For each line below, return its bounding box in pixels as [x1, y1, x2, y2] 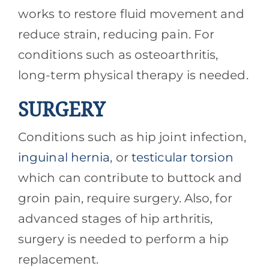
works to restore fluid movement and [17, 7, 245, 22]
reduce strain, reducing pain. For [17, 27, 215, 42]
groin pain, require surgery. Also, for [17, 191, 232, 206]
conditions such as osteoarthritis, [17, 47, 219, 62]
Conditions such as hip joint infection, [17, 130, 246, 145]
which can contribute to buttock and [17, 171, 243, 186]
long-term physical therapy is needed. [17, 68, 249, 83]
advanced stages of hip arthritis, [17, 211, 213, 226]
